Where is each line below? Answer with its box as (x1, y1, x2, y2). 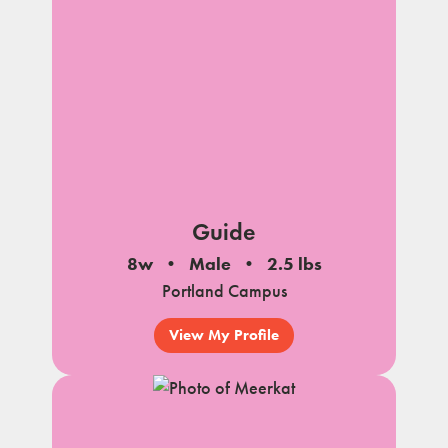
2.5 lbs (266, 252, 322, 275)
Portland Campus (161, 279, 287, 302)
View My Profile (169, 326, 279, 345)
